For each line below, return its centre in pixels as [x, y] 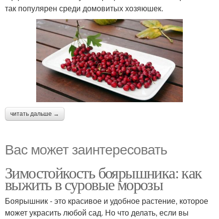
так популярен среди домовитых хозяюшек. [84, 8]
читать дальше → [35, 114]
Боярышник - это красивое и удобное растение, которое [107, 201]
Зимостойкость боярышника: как [103, 173]
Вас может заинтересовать [86, 149]
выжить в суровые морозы [84, 184]
